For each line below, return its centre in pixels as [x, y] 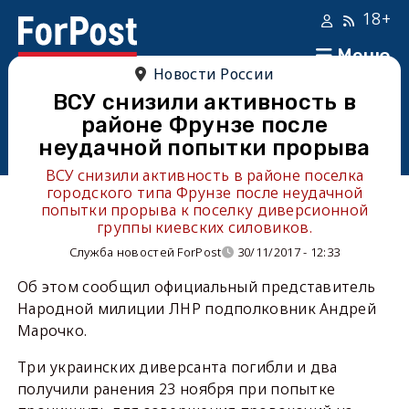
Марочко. [52, 330]
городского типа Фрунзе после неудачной [204, 193]
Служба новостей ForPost [145, 252]
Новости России [214, 74]
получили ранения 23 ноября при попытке [176, 389]
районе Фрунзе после [204, 125]
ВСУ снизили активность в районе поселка [204, 175]
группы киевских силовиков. [204, 227]
